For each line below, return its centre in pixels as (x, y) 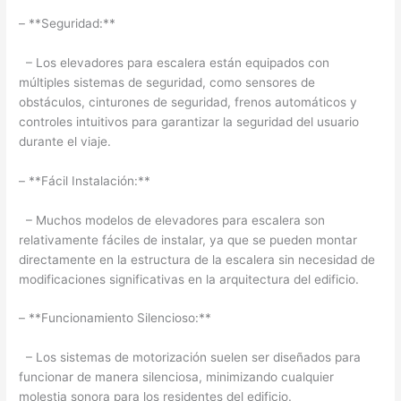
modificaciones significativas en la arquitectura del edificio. (189, 279)
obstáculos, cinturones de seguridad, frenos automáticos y (188, 102)
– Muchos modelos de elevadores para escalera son (172, 220)
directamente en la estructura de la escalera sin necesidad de (197, 259)
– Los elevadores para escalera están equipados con (175, 62)
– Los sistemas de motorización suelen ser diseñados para (190, 358)
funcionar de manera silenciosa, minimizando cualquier (177, 377)
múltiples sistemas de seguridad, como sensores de (167, 82)
